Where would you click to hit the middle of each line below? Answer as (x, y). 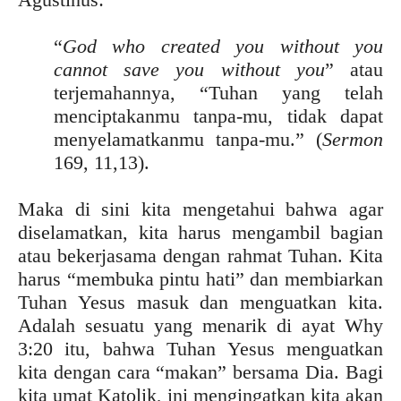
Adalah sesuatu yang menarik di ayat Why (200, 325)
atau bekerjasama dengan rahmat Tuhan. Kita (200, 256)
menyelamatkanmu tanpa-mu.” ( (188, 139)
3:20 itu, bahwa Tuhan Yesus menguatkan (200, 349)
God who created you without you (223, 46)
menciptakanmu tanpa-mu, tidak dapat (218, 116)
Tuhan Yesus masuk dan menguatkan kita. (200, 302)
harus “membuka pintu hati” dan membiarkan (200, 279)
